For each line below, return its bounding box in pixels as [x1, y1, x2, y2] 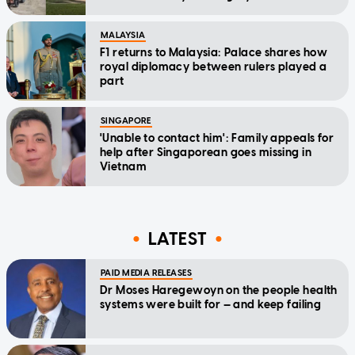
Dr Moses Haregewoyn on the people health [100, 284, 338, 298]
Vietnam [100, 160, 147, 174]
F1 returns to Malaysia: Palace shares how [100, 46, 328, 60]
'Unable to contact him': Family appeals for [100, 132, 334, 146]
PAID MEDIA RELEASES [101, 268, 192, 279]
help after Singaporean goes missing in [100, 146, 311, 160]
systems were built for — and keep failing [100, 298, 322, 312]
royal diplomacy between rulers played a [100, 60, 327, 74]
